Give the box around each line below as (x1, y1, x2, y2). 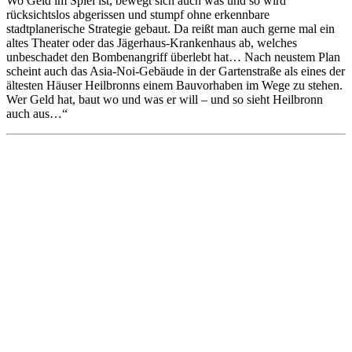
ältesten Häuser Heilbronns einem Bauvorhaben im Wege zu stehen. (6, 78, 343, 92)
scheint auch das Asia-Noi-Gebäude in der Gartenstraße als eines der (6, 64, 345, 78)
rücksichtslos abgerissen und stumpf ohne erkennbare (6, 7, 269, 21)
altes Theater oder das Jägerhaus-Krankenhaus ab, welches (6, 35, 297, 49)
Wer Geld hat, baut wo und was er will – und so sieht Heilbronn (6, 92, 323, 106)
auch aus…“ (6, 106, 68, 120)
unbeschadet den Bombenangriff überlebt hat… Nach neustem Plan (6, 49, 340, 64)
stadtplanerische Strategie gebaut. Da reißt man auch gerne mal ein (6, 21, 335, 35)
